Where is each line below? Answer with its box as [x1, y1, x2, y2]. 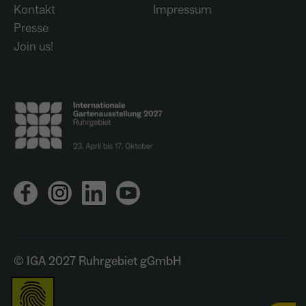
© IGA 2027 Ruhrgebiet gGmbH [14, 253, 182, 269]
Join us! [14, 38, 53, 55]
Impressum [153, 1, 212, 18]
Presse [14, 20, 48, 36]
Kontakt [14, 1, 55, 18]
